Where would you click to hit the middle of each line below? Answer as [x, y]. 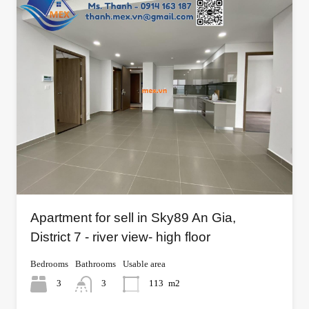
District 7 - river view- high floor [120, 237]
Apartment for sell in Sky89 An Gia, [133, 217]
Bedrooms [49, 263]
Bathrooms [96, 263]
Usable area [144, 263]
